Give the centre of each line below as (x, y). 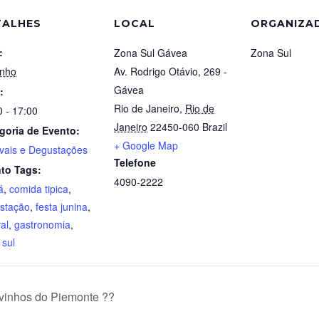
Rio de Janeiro (147, 108)
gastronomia (42, 224)
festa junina (62, 206)
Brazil (215, 127)
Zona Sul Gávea (151, 53)
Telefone (135, 162)
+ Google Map (146, 145)
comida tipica (39, 189)
